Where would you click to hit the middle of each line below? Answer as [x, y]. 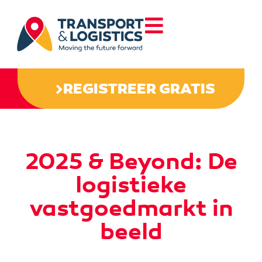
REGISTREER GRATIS [139, 89]
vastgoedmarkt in [131, 208]
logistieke [131, 185]
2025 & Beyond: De [131, 161]
